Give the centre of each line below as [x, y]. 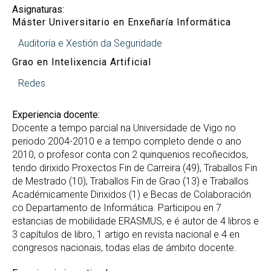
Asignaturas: [38, 9]
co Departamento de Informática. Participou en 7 [117, 208]
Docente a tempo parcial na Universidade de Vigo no [124, 128]
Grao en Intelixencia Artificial [82, 62]
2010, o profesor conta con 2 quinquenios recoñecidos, [130, 155]
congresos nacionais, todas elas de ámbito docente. [124, 248]
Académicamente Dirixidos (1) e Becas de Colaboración [132, 194]
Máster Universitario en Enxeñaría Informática [122, 22]
